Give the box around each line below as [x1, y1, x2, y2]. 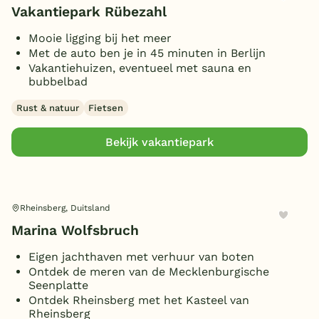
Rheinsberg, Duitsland [20, 202, 110, 213]
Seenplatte [28, 278, 88, 293]
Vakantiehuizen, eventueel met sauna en [28, 61, 251, 75]
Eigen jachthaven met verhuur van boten [28, 250, 254, 264]
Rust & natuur [16, 103, 79, 114]
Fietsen [88, 103, 124, 114]
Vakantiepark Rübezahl [11, 3, 167, 20]
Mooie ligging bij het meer [28, 31, 172, 45]
